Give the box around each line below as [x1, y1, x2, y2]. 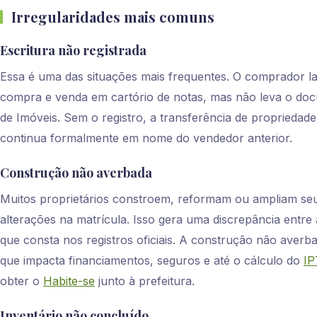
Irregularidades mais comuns [11, 7, 214, 27]
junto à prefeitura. [95, 274, 195, 289]
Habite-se [43, 274, 95, 289]
